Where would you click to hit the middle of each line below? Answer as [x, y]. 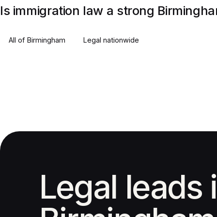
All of [18, 40]
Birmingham [46, 40]
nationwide [120, 40]
